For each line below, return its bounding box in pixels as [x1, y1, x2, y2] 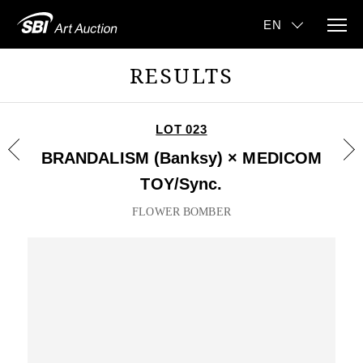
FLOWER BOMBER [132, 206, 231, 218]
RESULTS [130, 61, 233, 90]
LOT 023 [156, 122, 207, 136]
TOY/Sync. [140, 175, 223, 193]
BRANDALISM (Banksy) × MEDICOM [41, 149, 322, 167]
